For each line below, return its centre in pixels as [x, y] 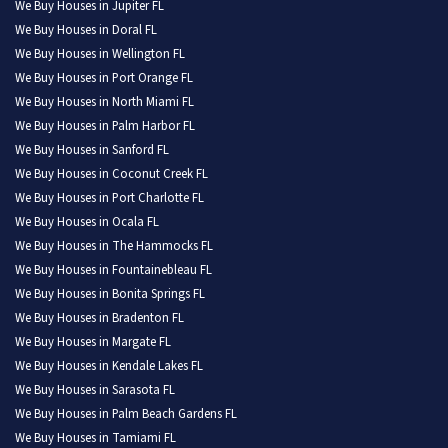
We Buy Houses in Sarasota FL [95, 390]
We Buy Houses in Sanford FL [92, 150]
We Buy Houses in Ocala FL [87, 222]
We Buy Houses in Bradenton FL [99, 318]
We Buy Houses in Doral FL [86, 30]
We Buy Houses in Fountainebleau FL [113, 270]
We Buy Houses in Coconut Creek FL [111, 174]
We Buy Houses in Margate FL [93, 342]
